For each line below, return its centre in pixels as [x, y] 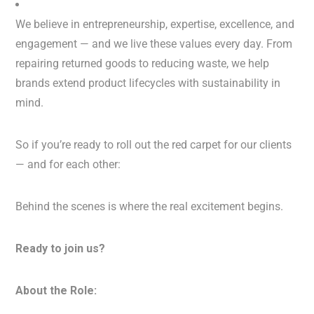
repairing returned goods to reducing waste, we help [143, 63]
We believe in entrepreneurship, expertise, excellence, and [155, 24]
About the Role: [56, 291]
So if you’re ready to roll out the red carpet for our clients [154, 145]
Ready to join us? [61, 248]
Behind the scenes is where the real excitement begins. [150, 206]
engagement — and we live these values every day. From [154, 44]
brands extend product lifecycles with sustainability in [148, 83]
